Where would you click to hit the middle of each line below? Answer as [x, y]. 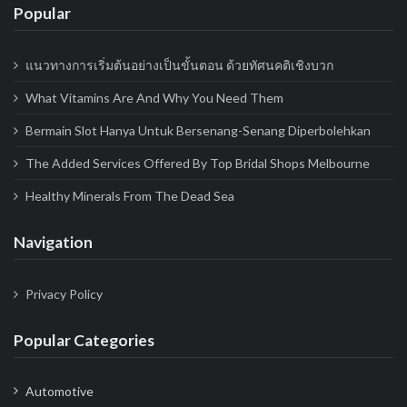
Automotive [59, 392]
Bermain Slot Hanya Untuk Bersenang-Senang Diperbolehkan [198, 130]
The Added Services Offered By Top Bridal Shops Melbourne [197, 163]
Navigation [53, 242]
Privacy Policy [64, 293]
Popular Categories [84, 340]
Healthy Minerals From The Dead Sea [129, 195]
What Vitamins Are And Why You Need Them [154, 97]
